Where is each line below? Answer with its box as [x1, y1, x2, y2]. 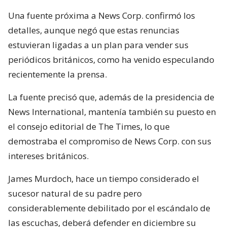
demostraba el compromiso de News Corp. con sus [8, 135, 211, 147]
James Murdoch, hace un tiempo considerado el [8, 172, 199, 184]
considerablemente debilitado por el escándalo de [8, 202, 210, 214]
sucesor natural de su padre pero [8, 187, 142, 199]
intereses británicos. [8, 149, 89, 162]
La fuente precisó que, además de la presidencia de [8, 91, 214, 103]
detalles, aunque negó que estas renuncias [8, 24, 179, 36]
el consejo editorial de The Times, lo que [8, 120, 170, 132]
